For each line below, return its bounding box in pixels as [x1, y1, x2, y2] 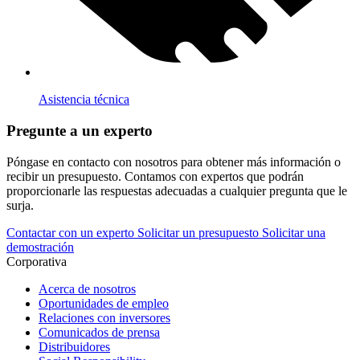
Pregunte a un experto [6, 122, 153, 140]
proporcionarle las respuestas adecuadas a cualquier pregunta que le [6, 183, 347, 198]
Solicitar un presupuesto [137, 225, 262, 239]
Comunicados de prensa [39, 325, 160, 339]
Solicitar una [262, 225, 325, 239]
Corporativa [6, 254, 67, 268]
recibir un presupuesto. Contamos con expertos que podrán [6, 169, 304, 183]
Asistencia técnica [39, 92, 129, 107]
